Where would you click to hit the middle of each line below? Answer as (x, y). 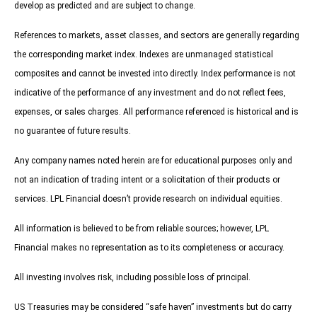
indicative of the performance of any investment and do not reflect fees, (150, 93)
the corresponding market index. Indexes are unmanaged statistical (144, 55)
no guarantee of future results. (73, 131)
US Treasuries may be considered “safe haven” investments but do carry (153, 307)
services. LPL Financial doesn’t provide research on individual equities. (148, 199)
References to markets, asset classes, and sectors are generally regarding (157, 36)
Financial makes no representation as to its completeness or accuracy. (149, 248)
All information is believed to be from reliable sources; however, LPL (142, 229)
